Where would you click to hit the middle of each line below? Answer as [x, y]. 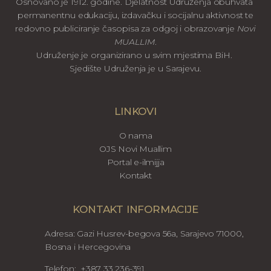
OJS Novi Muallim [135, 149]
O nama [135, 135]
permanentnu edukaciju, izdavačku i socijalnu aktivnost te [135, 15]
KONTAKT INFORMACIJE [135, 209]
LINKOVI [135, 111]
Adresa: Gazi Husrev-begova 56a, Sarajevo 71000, [144, 233]
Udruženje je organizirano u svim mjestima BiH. [135, 55]
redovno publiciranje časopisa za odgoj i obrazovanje [126, 29]
